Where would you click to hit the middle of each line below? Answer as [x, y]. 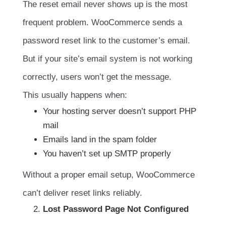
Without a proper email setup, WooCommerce [109, 175]
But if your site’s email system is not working [107, 59]
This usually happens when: [75, 95]
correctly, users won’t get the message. [97, 77]
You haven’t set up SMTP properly [107, 153]
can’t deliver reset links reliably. [82, 193]
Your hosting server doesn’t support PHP [120, 111]
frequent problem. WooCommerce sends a [102, 22]
